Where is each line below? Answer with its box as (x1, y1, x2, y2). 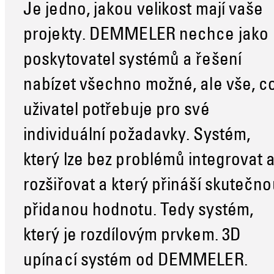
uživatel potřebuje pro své (23, 102, 210, 120)
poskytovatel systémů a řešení (23, 52, 242, 70)
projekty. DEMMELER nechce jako (23, 27, 269, 45)
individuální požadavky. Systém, (23, 127, 251, 146)
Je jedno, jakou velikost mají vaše (23, 2, 264, 20)
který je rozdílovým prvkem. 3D (23, 228, 242, 246)
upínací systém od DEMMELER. (23, 253, 248, 271)
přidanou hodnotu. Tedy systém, (23, 202, 254, 221)
